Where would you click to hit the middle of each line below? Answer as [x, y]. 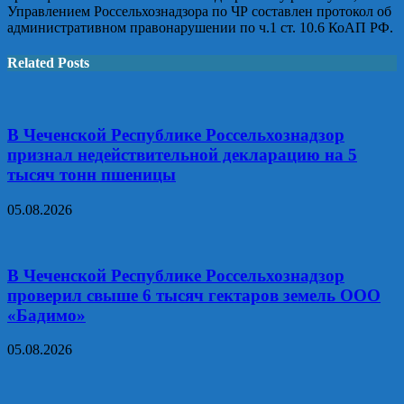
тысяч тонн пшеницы [92, 175]
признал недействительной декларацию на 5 [182, 155]
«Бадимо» [46, 315]
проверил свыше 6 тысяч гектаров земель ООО [194, 295]
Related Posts [48, 63]
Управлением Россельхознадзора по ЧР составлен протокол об [199, 11]
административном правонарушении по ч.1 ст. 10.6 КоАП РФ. [200, 27]
